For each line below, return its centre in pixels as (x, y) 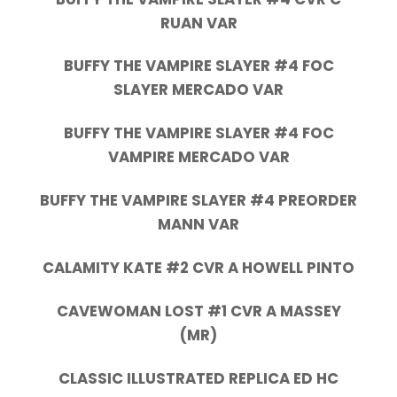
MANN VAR (198, 225)
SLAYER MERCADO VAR (198, 90)
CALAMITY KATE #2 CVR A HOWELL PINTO (198, 267)
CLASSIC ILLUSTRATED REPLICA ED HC (198, 378)
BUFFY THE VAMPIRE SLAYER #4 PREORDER (198, 201)
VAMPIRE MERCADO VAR (198, 157)
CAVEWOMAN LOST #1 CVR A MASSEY (198, 311)
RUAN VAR (198, 23)
